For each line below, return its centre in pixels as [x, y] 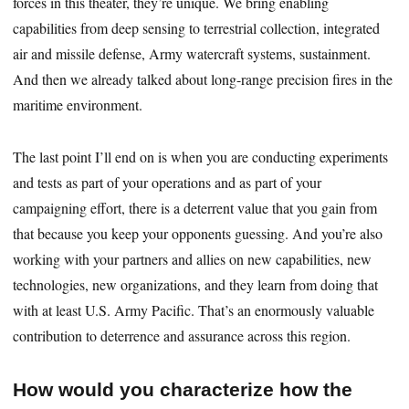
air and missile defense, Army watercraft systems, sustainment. [192, 54]
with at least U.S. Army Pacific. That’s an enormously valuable [194, 310]
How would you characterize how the [183, 390]
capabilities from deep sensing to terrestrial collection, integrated [197, 28]
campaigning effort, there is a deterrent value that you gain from [195, 208]
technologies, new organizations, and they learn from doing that [196, 285]
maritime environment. [78, 105]
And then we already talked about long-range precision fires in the [203, 79]
